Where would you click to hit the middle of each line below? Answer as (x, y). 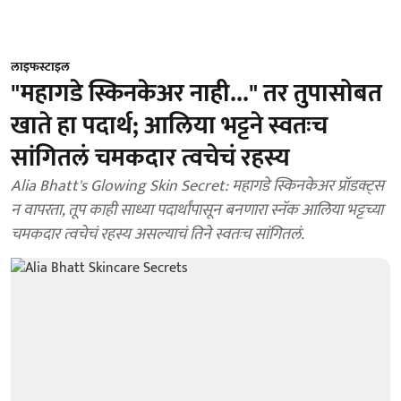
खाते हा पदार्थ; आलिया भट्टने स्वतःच (169, 126)
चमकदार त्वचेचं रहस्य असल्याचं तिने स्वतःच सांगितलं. (158, 235)
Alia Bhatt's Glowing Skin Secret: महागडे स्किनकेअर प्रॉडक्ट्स (121, 186)
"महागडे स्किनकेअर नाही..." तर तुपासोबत (196, 94)
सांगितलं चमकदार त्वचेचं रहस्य (150, 158)
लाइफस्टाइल (40, 67)
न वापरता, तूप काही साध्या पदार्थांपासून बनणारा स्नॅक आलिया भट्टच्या (197, 210)
